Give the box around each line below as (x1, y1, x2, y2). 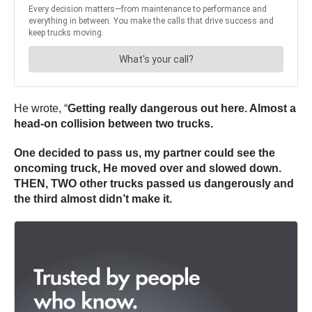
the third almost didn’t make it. (14, 192, 172, 205)
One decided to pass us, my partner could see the (14, 146, 275, 159)
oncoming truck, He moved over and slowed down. (14, 162, 281, 174)
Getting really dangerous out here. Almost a (68, 102, 296, 114)
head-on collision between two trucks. (14, 117, 213, 130)
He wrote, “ (14, 102, 68, 114)
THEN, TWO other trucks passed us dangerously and (14, 177, 294, 189)
